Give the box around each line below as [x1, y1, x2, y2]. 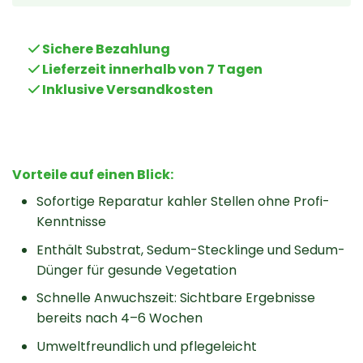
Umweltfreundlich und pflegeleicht [36, 336, 257, 356]
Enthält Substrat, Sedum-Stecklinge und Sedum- [36, 240, 345, 259]
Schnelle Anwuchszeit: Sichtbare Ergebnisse [36, 288, 315, 308]
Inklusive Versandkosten [40, 80, 213, 100]
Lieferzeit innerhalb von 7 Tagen [40, 60, 263, 79]
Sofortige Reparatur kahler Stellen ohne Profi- [36, 192, 330, 211]
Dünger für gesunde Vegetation [36, 260, 237, 280]
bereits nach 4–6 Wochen [36, 309, 203, 328]
